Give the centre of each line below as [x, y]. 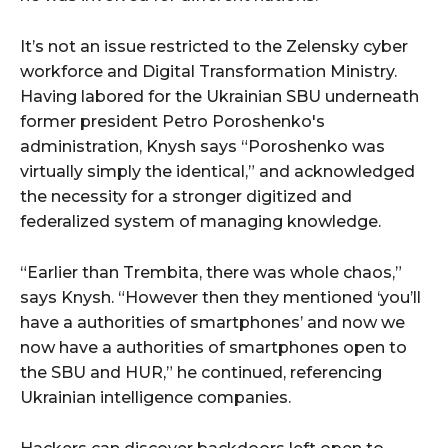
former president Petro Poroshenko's [172, 122]
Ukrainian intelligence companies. [155, 398]
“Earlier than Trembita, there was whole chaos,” [211, 273]
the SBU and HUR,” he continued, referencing [201, 373]
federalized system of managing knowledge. [200, 222]
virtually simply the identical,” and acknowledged [217, 172]
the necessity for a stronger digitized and [186, 197]
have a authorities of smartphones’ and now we [212, 323]
